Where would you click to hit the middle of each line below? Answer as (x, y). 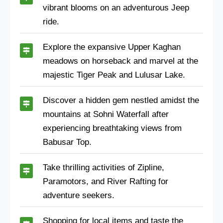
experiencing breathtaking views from (112, 128)
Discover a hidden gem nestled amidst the (121, 100)
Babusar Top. (67, 142)
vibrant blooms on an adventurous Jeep (116, 7)
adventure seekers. (79, 195)
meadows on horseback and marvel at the (120, 61)
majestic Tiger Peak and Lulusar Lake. (114, 75)
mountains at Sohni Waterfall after (106, 114)
